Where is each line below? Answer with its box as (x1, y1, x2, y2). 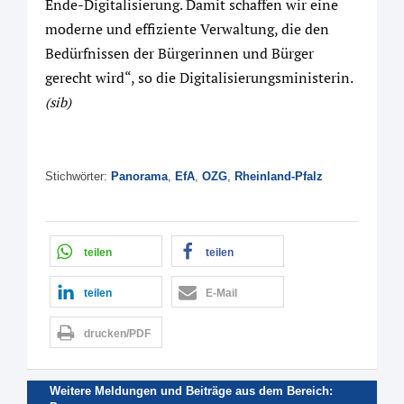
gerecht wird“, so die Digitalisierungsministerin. (45, 67, 353, 87)
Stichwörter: (45, 169, 111, 183)
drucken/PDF (84, 326, 151, 340)
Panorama (111, 169, 168, 183)
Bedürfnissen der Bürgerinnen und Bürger (45, 42, 314, 63)
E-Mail (206, 286, 237, 299)
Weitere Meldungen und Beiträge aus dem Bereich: (50, 384, 333, 399)
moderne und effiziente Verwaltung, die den (45, 18, 329, 39)
